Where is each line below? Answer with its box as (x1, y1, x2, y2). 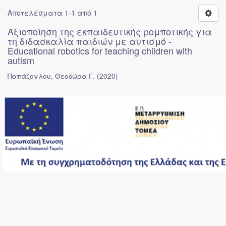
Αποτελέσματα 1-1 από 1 (8, 8, 97, 18)
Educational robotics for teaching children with (8, 44, 192, 57)
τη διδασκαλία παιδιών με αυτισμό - (8, 34, 172, 47)
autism (8, 53, 34, 67)
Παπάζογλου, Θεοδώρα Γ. (8, 71, 95, 81)
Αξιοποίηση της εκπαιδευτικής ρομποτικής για (8, 25, 212, 38)
